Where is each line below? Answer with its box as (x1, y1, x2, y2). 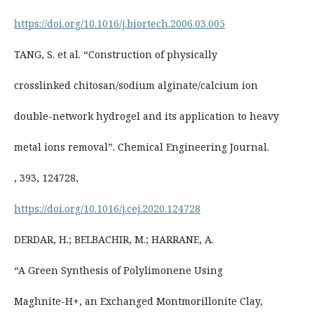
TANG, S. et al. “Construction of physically (13, 48, 217, 62)
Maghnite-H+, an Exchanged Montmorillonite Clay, (13, 294, 263, 308)
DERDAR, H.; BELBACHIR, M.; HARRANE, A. (13, 233, 214, 247)
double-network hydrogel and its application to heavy (13, 109, 279, 123)
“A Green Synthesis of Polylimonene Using (13, 264, 223, 278)
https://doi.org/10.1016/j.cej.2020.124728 (13, 202, 200, 216)
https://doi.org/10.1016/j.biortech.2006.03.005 (13, 17, 225, 31)
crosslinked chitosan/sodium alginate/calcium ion (13, 78, 258, 93)
